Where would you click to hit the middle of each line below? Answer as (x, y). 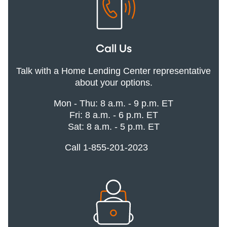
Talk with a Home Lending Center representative (113, 71)
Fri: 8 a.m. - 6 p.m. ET (113, 115)
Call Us (113, 49)
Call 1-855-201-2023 (108, 147)
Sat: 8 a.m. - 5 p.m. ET (113, 126)
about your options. (113, 82)
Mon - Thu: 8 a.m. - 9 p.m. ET (113, 103)
